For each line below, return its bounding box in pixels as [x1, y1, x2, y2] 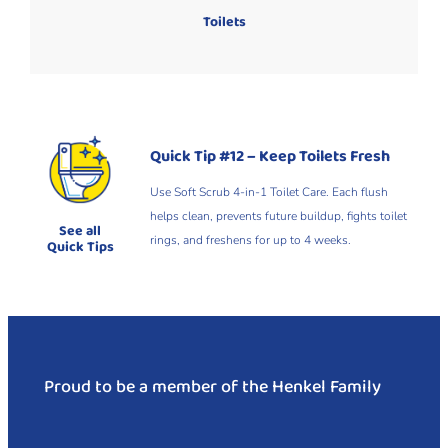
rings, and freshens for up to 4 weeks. [150, 231, 352, 248]
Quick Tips [46, 236, 114, 260]
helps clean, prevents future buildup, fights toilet [150, 207, 408, 224]
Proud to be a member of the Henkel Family [43, 373, 381, 403]
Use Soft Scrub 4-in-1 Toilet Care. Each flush [150, 183, 389, 200]
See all [59, 220, 102, 244]
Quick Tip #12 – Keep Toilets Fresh [150, 143, 391, 170]
